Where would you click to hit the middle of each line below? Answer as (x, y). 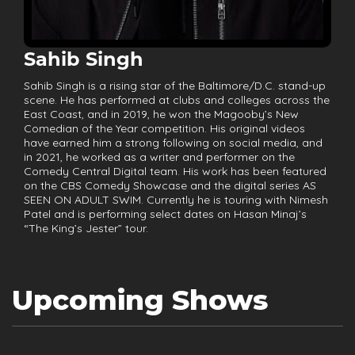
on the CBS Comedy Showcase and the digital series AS (170, 185)
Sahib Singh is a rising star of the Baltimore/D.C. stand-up (175, 86)
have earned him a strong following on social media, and (173, 143)
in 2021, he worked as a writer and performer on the (159, 157)
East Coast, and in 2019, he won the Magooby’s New (161, 114)
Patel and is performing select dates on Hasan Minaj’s (165, 214)
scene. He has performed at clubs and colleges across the (177, 100)
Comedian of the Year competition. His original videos (164, 128)
